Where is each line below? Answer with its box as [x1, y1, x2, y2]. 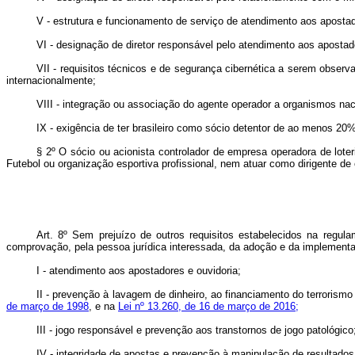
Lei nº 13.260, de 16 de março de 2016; [118, 300, 299, 312]
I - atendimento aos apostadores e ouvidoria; [36, 265, 241, 277]
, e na [89, 300, 118, 312]
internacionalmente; [6, 74, 96, 86]
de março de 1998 [6, 300, 89, 312]
